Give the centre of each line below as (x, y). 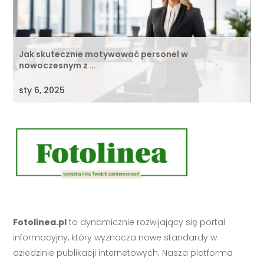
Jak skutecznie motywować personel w (104, 55)
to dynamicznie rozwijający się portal (146, 222)
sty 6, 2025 (42, 90)
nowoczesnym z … (57, 66)
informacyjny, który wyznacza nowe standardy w (115, 238)
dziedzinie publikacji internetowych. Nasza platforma (123, 253)
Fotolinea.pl (40, 222)
